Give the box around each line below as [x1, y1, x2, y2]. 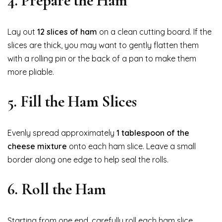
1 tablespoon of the [116, 127, 189, 138]
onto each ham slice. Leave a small [67, 141, 196, 151]
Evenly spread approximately [7, 127, 116, 138]
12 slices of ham [37, 26, 97, 37]
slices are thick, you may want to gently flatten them [7, 40, 199, 50]
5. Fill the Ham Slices [7, 91, 137, 111]
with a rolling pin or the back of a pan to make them [7, 53, 196, 63]
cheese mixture [7, 141, 67, 151]
